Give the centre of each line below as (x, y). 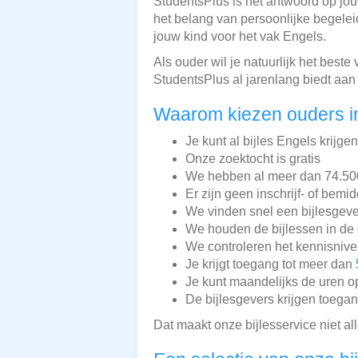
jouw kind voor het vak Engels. (240, 36)
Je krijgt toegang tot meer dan (270, 264)
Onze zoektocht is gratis (253, 158)
